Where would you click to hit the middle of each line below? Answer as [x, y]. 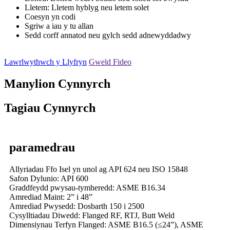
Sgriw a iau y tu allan [59, 26]
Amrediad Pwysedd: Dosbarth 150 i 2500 [77, 206]
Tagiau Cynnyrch [50, 108]
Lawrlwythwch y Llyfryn [45, 62]
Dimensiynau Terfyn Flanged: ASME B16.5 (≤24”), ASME [106, 224]
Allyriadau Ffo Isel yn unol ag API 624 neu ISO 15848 [99, 169]
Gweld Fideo [110, 62]
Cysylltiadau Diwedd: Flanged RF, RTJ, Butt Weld [92, 215]
